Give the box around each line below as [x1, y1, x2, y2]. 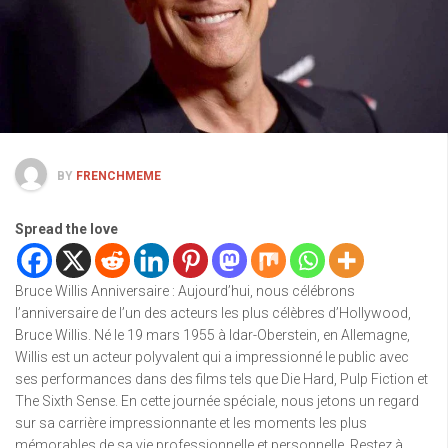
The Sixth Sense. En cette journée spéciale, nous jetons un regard [15, 393, 419, 410]
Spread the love [15, 221, 118, 238]
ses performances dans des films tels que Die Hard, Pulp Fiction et [15, 371, 428, 388]
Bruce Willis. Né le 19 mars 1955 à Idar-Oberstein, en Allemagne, [15, 327, 410, 344]
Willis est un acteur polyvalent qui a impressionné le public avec [15, 349, 409, 366]
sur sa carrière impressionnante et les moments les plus [15, 415, 367, 432]
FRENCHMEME [76, 169, 161, 184]
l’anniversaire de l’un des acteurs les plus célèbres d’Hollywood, [15, 305, 411, 322]
